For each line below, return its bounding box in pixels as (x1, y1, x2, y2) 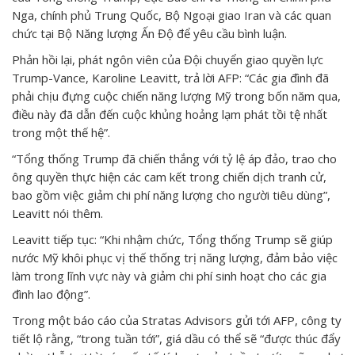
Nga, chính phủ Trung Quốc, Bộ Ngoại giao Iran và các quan (12, 7, 331, 24)
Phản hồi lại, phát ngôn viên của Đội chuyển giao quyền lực (12, 52, 323, 68)
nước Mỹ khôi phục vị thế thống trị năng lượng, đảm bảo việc (12, 250, 338, 266)
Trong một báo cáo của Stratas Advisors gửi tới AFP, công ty (12, 312, 342, 329)
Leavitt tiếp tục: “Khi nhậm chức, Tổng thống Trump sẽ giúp (12, 231, 333, 248)
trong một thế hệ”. (12, 124, 110, 141)
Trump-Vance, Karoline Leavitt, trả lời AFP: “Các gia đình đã (12, 70, 329, 86)
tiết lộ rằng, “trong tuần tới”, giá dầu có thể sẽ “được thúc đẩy (12, 330, 341, 347)
